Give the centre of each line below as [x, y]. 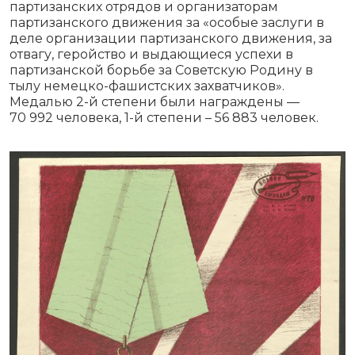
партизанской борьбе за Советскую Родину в [161, 71]
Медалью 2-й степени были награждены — [155, 102]
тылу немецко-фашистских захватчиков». [147, 86]
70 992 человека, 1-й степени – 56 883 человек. [164, 118]
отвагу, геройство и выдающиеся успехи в [151, 55]
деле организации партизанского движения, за [171, 39]
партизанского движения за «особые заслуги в [167, 23]
